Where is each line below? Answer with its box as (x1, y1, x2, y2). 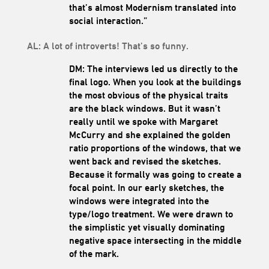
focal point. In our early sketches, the (68, 182, 224, 194)
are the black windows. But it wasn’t (68, 103, 220, 115)
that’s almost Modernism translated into (68, 2, 236, 14)
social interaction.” (68, 15, 147, 27)
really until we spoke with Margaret (68, 116, 218, 128)
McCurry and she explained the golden (68, 129, 231, 141)
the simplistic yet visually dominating (68, 222, 225, 234)
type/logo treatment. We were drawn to (68, 208, 233, 220)
